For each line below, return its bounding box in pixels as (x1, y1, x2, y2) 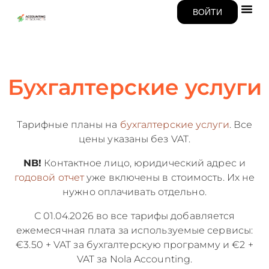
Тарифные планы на (16, 119, 120, 130)
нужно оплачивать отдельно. (62, 186, 207, 198)
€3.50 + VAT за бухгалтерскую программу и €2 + (16, 239, 253, 250)
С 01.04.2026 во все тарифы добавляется (34, 210, 235, 222)
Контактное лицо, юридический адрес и (41, 157, 246, 169)
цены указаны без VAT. (78, 133, 191, 145)
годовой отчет (14, 172, 85, 183)
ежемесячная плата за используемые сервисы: (16, 225, 253, 236)
